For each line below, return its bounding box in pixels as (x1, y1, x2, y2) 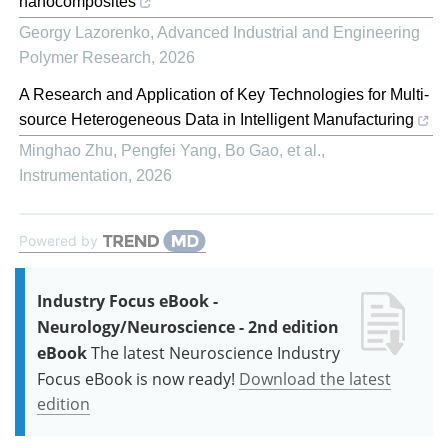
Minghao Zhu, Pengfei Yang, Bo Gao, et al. (19, 141, 321, 159)
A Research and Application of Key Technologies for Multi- (19, 85, 429, 103)
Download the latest (239, 367, 391, 389)
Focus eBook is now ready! (37, 367, 235, 389)
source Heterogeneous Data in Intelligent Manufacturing (19, 110, 414, 128)
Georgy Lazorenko (19, 23, 150, 41)
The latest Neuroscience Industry (91, 341, 340, 363)
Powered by (19, 231, 98, 249)
